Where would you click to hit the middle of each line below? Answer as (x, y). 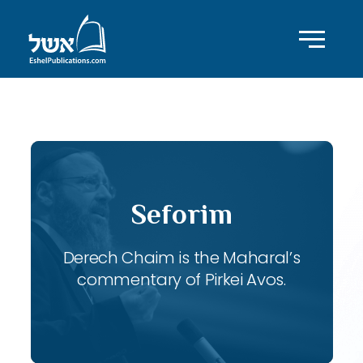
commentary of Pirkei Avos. (181, 280)
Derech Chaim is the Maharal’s (181, 258)
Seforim (181, 214)
